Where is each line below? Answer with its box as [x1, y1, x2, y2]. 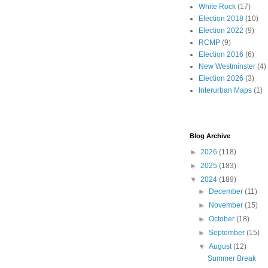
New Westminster [199, 62, 255, 71]
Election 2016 [199, 50, 243, 59]
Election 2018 [199, 14, 243, 23]
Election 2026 [199, 74, 243, 83]
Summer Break [207, 254, 256, 263]
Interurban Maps [199, 86, 252, 95]
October [209, 215, 237, 224]
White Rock [199, 2, 236, 11]
